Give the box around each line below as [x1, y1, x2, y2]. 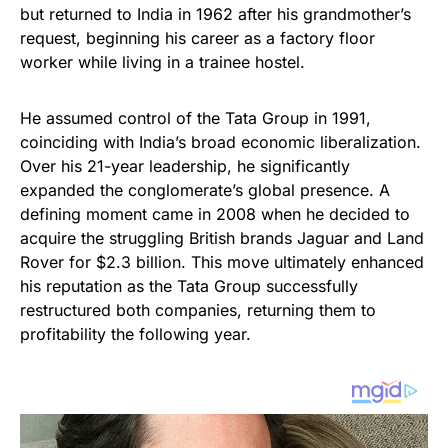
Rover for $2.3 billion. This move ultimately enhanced [20, 252, 424, 273]
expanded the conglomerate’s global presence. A [20, 180, 390, 201]
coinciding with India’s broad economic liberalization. [20, 132, 421, 153]
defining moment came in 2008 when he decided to [20, 204, 410, 225]
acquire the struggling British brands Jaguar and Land [20, 228, 424, 249]
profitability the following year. [20, 324, 251, 345]
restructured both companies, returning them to [20, 300, 376, 321]
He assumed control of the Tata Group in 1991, [20, 108, 371, 129]
